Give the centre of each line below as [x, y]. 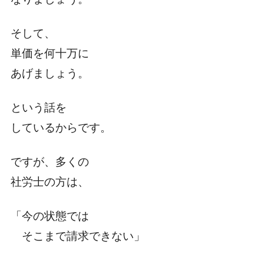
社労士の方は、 [49, 182]
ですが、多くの [49, 162]
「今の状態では [49, 216]
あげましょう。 [49, 74]
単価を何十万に [49, 54]
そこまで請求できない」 [77, 236]
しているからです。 [61, 128]
